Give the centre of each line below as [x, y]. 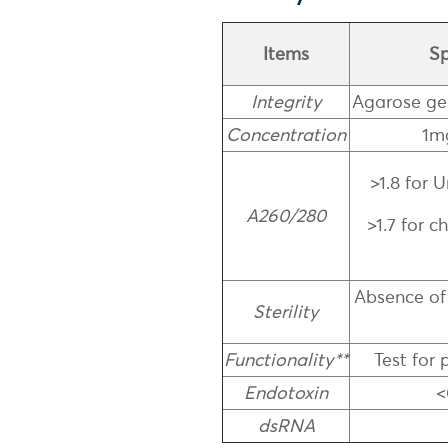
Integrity [286, 101]
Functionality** [286, 359]
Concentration [286, 134]
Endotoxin [286, 392]
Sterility [286, 311]
